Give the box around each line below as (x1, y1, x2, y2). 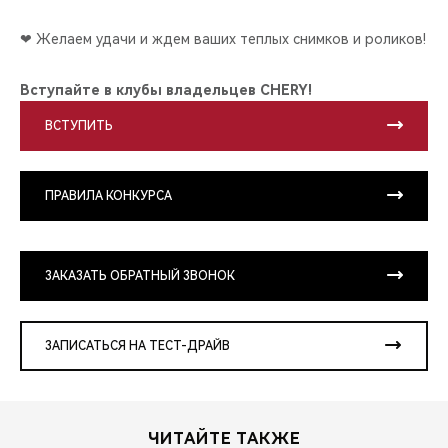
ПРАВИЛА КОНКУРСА (45, 188, 172, 203)
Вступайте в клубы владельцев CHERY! (20, 81, 312, 98)
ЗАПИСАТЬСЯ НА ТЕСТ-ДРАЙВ (45, 338, 230, 353)
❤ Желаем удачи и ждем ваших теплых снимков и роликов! (20, 30, 426, 47)
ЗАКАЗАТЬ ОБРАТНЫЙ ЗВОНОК (45, 268, 235, 283)
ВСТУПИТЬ (45, 118, 113, 133)
